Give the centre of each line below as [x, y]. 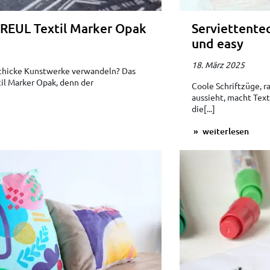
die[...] [203, 108]
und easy [217, 43]
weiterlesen [224, 131]
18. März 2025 [218, 64]
